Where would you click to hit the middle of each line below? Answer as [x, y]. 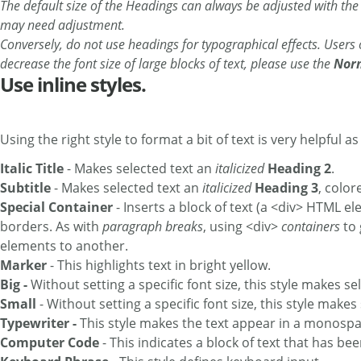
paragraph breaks [153, 227]
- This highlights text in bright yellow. [160, 266]
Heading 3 [286, 188]
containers [311, 227]
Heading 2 [299, 169]
